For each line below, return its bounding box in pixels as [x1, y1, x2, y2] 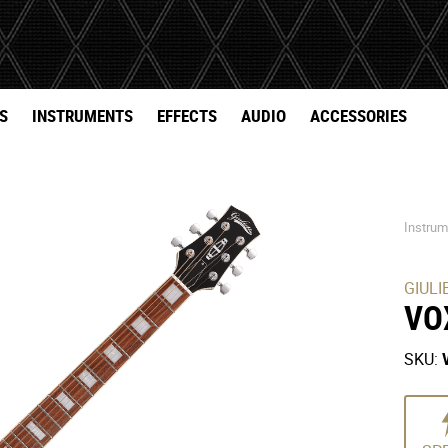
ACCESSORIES [310, 104, 407, 128]
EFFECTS [157, 104, 217, 128]
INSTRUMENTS [32, 104, 133, 128]
